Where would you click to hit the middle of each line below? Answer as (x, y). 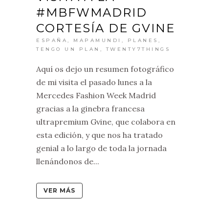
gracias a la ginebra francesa (90, 109)
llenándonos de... (68, 162)
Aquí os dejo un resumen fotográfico (105, 69)
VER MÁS (59, 191)
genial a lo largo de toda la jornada (101, 148)
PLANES (143, 41)
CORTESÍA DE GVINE (106, 28)
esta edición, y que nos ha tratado (99, 135)
